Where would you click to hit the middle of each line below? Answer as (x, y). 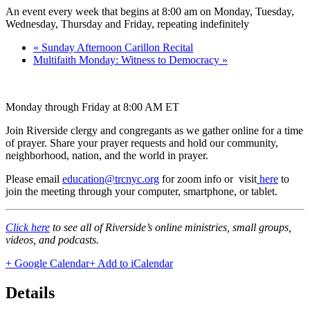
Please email (34, 179)
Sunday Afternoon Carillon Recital (116, 47)
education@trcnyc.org (111, 179)
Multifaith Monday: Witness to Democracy (128, 60)
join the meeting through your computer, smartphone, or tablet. (143, 191)
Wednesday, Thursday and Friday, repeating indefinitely (127, 24)
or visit (240, 179)
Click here (28, 227)
